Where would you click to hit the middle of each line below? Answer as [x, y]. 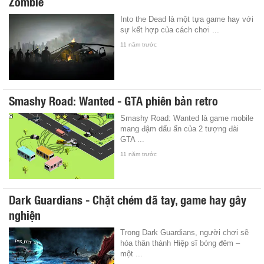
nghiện [25, 214]
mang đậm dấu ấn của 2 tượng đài [180, 128]
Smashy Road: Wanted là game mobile [187, 118]
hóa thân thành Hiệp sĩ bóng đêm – [180, 243]
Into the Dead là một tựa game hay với [187, 19]
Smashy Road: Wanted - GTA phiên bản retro [113, 100]
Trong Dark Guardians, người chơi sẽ [185, 232]
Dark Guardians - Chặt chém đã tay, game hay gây [128, 199]
